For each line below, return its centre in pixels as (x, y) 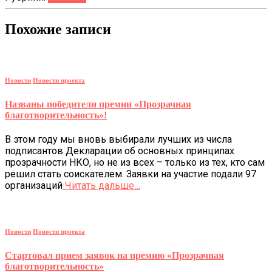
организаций (34, 186)
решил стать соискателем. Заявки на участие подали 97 (131, 174)
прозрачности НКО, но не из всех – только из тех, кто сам (135, 163)
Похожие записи (58, 29)
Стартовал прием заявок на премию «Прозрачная (114, 256)
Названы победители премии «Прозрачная (98, 104)
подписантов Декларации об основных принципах (120, 151)
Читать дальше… (101, 186)
